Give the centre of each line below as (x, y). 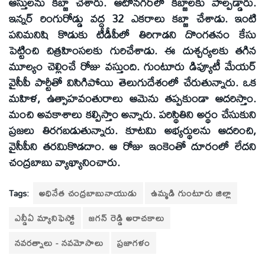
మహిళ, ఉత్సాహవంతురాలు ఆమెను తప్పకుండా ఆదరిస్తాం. (132, 98)
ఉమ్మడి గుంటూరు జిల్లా (191, 193)
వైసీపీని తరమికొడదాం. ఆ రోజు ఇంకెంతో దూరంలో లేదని (132, 146)
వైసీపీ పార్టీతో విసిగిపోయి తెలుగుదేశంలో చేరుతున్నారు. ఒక (132, 83)
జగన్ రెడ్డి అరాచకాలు (127, 218)
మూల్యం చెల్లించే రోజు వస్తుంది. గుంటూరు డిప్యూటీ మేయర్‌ (132, 67)
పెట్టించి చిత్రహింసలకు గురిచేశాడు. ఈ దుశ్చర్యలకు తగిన (132, 51)
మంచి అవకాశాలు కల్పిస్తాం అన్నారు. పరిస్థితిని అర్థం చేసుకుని (132, 114)
